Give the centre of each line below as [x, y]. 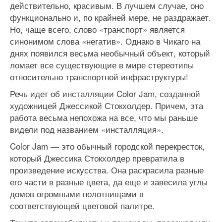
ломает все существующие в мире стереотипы [102, 65]
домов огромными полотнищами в [77, 194]
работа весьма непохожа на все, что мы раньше [104, 117]
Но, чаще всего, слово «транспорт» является [97, 29]
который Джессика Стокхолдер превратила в [97, 158]
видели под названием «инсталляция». [87, 129]
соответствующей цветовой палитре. [82, 205]
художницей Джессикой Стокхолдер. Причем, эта [107, 105]
